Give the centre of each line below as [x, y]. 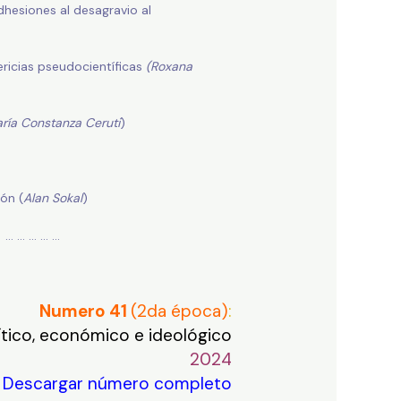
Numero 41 [85, 311]
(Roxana [169, 67]
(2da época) [180, 311]
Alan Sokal [52, 198]
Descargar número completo [118, 384]
